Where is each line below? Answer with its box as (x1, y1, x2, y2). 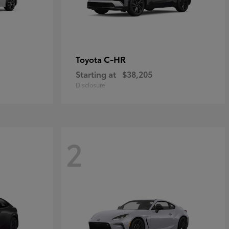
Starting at (76, 67, 116, 80)
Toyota (76, 53, 104, 65)
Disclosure (76, 80, 105, 89)
